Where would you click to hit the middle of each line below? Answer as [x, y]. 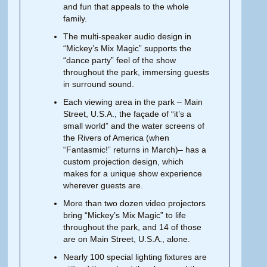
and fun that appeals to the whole [126, 6]
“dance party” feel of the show [120, 60]
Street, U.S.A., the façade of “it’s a [128, 114]
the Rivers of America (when [117, 137]
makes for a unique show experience [133, 173]
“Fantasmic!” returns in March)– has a [135, 149]
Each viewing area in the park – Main [133, 102]
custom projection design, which [124, 161]
